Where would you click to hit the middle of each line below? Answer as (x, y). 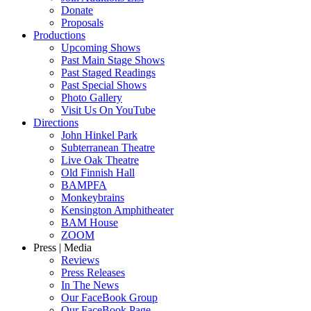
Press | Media (62, 247)
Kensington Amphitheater (117, 210)
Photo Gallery (92, 97)
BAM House (90, 222)
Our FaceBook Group (109, 297)
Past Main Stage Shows (113, 60)
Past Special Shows (104, 85)
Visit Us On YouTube (108, 110)
